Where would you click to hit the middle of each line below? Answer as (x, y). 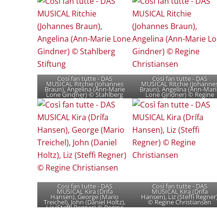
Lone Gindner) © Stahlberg (85, 94)
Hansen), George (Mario (85, 197)
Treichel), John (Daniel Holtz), (85, 202)
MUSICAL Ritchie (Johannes (85, 84)
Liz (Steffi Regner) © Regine (85, 208)
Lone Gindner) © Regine (179, 94)
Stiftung (85, 100)
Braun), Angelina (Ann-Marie (85, 89)
